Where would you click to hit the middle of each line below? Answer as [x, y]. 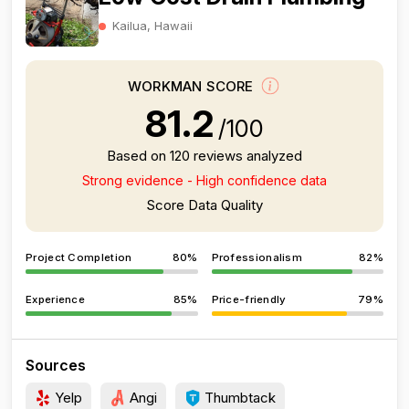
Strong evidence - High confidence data [204, 180]
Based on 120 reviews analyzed [204, 156]
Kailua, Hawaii [152, 25]
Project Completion [79, 257]
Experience [55, 299]
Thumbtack [238, 398]
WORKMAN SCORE [193, 87]
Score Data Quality [204, 205]
